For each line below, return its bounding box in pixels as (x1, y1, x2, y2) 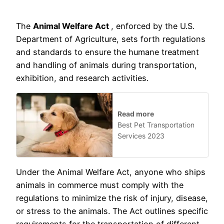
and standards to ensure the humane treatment (16, 46, 199, 57)
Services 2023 (117, 131, 164, 140)
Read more (117, 109, 154, 118)
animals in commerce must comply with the (16, 180, 183, 190)
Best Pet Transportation (117, 120, 194, 129)
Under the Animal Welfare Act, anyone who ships (16, 167, 205, 177)
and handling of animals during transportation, (16, 59, 197, 70)
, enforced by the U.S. (111, 20, 194, 31)
